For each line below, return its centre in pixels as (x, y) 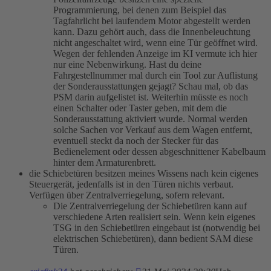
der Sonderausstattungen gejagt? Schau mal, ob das (151, 87)
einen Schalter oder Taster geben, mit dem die (140, 108)
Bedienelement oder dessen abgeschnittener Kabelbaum (159, 152)
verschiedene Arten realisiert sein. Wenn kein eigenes (154, 217)
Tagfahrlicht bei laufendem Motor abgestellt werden (152, 21)
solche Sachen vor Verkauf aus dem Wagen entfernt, (153, 130)
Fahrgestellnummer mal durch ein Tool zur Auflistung (155, 76)
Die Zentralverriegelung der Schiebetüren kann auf (150, 206)
